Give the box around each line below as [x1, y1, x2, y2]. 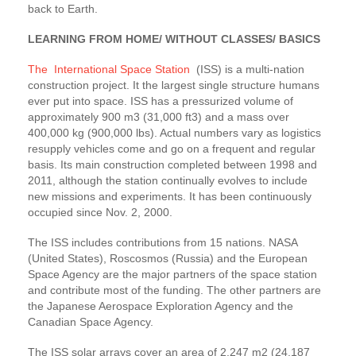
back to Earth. [28, 2, 98, 15]
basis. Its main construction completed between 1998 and [28, 157, 317, 171]
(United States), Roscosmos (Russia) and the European [28, 251, 308, 265]
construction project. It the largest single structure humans [28, 78, 319, 91]
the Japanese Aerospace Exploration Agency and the [28, 299, 293, 312]
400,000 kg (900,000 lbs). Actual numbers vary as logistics [28, 126, 321, 139]
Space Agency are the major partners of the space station [28, 267, 317, 281]
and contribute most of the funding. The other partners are [28, 283, 321, 296]
